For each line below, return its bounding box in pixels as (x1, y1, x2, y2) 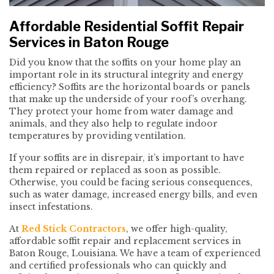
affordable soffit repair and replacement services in (9, 235, 241, 247)
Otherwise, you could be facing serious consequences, (9, 177, 253, 188)
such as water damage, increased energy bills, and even (9, 189, 257, 201)
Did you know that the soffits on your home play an (9, 57, 241, 68)
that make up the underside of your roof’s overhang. (9, 94, 247, 105)
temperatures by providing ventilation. (9, 130, 186, 142)
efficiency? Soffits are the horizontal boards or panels (9, 81, 250, 93)
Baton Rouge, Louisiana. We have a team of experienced (9, 248, 261, 259)
